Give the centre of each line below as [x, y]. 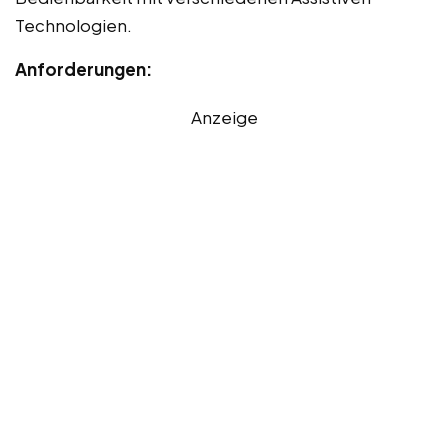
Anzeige [224, 117]
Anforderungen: [83, 69]
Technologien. [73, 25]
